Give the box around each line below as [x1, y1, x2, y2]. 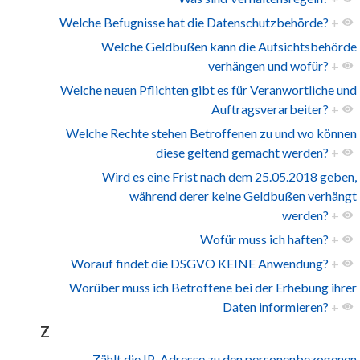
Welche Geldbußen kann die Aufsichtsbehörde [101, 39, 357, 55]
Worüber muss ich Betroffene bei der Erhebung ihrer [69, 280, 357, 296]
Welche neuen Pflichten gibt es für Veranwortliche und [60, 82, 357, 98]
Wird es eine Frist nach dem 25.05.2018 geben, [102, 169, 357, 185]
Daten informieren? [223, 299, 329, 315]
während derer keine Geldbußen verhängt [129, 188, 357, 204]
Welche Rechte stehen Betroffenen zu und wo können [66, 125, 357, 141]
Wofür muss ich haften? [200, 231, 329, 247]
